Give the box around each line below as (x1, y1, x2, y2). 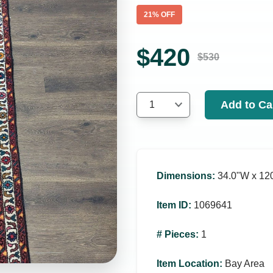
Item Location (157, 258, 219, 269)
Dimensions (157, 171, 212, 181)
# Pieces (157, 229, 196, 239)
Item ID (157, 200, 188, 210)
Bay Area (225, 258, 264, 269)
